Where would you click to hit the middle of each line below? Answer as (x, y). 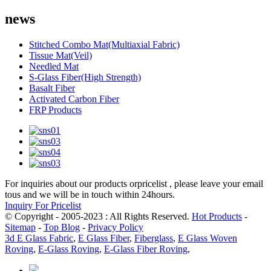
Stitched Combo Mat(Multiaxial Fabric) (104, 44)
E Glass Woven (207, 238)
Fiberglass (154, 238)
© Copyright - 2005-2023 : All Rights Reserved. (98, 216)
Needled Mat (54, 66)
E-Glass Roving (69, 249)
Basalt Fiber (52, 88)
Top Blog (62, 227)
